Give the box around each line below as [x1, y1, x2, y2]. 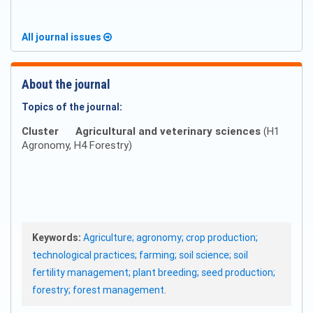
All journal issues [22, 31, 103, 44]
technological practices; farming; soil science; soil [32, 249, 248, 262]
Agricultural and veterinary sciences [75, 124, 261, 138]
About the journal [22, 77, 110, 92]
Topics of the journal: [22, 101, 122, 114]
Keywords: [32, 231, 81, 245]
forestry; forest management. [32, 284, 166, 297]
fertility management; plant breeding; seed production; [32, 266, 275, 279]
